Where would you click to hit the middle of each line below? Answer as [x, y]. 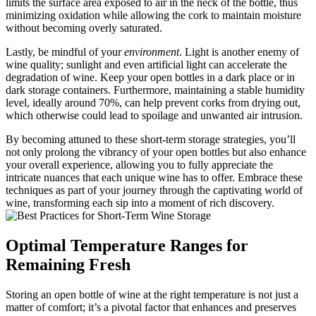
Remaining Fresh [68, 264]
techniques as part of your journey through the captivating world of [154, 190]
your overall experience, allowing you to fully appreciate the [139, 164]
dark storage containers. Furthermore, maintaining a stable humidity [155, 90]
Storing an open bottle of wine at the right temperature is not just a [152, 294]
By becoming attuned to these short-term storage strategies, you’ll [151, 139]
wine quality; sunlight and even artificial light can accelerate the [146, 64]
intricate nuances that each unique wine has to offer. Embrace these [154, 177]
